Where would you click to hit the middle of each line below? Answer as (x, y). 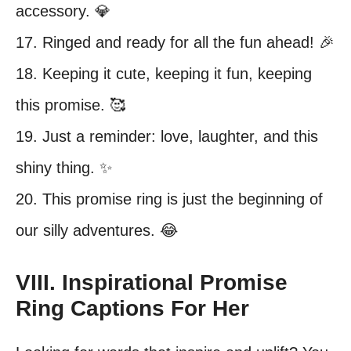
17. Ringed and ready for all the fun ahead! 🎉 (175, 42)
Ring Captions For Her (132, 308)
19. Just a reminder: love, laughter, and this (167, 136)
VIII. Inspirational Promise (152, 282)
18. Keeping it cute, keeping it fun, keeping (164, 74)
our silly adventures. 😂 (97, 230)
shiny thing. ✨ (64, 168)
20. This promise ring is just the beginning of (169, 199)
